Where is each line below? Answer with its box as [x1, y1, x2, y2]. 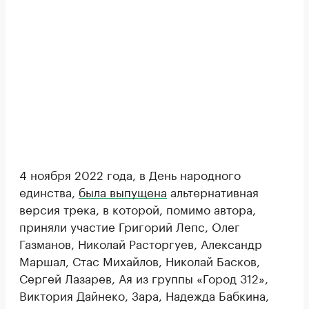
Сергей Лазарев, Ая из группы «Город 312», [19, 268, 268, 286]
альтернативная [167, 181, 259, 200]
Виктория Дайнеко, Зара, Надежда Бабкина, [19, 285, 269, 303]
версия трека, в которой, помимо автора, [19, 199, 256, 217]
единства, [19, 181, 79, 200]
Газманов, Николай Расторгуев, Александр [19, 233, 262, 252]
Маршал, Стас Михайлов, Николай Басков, [19, 250, 260, 269]
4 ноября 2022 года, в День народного [19, 164, 241, 183]
